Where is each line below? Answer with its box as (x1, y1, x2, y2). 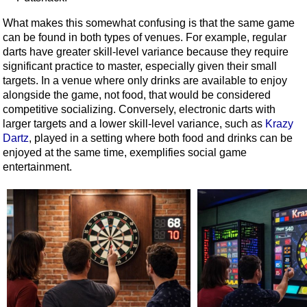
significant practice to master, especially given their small (3, 60, 277, 73)
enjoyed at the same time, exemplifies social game (3, 147, 247, 159)
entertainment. (3, 161, 72, 173)
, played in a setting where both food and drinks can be (29, 132, 293, 145)
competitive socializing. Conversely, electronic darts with (3, 103, 275, 116)
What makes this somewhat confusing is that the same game (3, 17, 295, 29)
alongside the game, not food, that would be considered (3, 89, 271, 101)
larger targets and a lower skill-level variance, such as (3, 118, 265, 130)
